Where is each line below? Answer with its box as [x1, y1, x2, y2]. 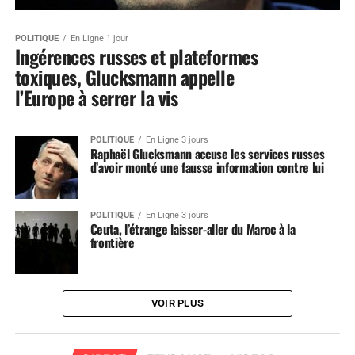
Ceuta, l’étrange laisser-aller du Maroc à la [90, 219, 296, 239]
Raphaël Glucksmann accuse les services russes [90, 144, 325, 164]
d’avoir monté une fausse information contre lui [90, 158, 324, 177]
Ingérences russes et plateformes [14, 42, 258, 71]
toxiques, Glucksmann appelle [14, 63, 235, 92]
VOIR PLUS [151, 297, 204, 310]
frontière [90, 233, 135, 253]
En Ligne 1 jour [70, 33, 128, 44]
